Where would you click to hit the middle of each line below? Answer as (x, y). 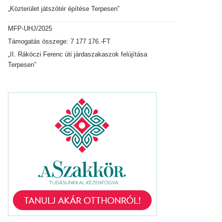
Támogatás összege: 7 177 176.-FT (59, 42)
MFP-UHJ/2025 (30, 29)
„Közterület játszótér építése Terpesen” (64, 9)
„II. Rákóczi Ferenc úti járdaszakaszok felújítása (78, 55)
